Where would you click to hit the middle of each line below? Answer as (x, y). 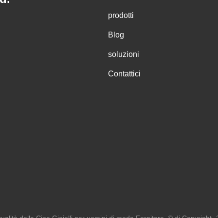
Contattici (124, 74)
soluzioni (124, 54)
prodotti (121, 15)
